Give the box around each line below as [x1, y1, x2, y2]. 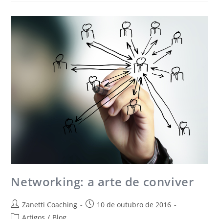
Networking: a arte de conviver [11, 174, 194, 190]
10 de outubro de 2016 [97, 200, 172, 210]
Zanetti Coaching [22, 200, 78, 210]
